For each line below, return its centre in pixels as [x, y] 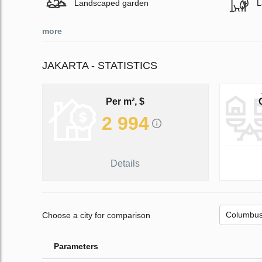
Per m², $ [125, 101]
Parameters [76, 247]
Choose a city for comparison [96, 215]
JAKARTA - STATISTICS [100, 66]
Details [125, 164]
